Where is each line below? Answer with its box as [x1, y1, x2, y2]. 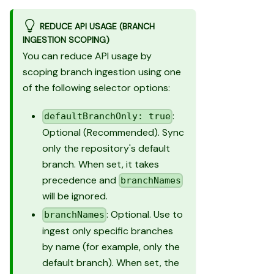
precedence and [42, 173, 119, 187]
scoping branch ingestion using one [23, 65, 181, 79]
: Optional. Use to [106, 208, 183, 221]
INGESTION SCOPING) [23, 34, 109, 46]
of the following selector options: [23, 81, 170, 95]
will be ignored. [42, 190, 108, 203]
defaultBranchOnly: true [44, 111, 171, 122]
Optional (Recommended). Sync [42, 125, 184, 139]
